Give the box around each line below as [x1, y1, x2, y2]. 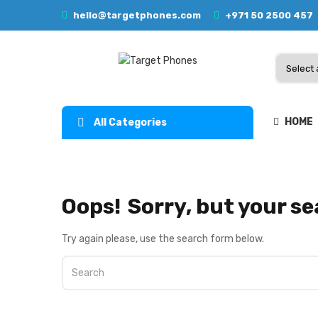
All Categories [94, 116, 167, 128]
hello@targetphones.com [71, 10, 201, 21]
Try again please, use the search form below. [62, 233, 264, 245]
